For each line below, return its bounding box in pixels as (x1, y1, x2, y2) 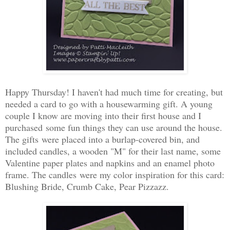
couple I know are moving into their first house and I (5, 109, 201, 122)
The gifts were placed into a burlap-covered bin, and (5, 132, 200, 145)
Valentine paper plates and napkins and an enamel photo (5, 156, 215, 169)
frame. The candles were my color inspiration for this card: (5, 168, 224, 181)
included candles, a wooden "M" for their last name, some (5, 144, 221, 157)
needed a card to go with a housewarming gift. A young (5, 97, 213, 110)
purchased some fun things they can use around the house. (5, 121, 222, 133)
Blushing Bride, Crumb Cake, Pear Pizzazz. (5, 180, 169, 193)
